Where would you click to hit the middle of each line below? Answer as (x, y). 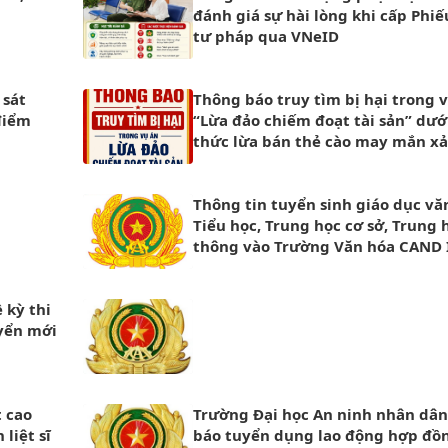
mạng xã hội (240, 162)
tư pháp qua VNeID (266, 36)
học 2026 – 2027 (252, 267)
